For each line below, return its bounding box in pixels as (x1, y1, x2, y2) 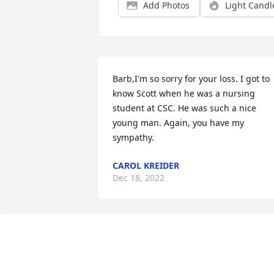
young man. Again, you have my (113, 117, 244, 129)
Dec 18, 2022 (113, 172, 165, 184)
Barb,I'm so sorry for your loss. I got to (113, 73, 270, 85)
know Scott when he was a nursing (113, 87, 255, 100)
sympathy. (113, 131, 154, 144)
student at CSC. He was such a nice (113, 102, 256, 114)
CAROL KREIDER (113, 160, 179, 172)
